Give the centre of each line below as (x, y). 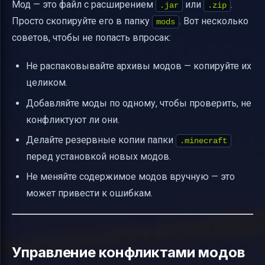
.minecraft (203, 141)
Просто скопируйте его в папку (82, 21)
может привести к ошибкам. (89, 193)
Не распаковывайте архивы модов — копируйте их (139, 66)
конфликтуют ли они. (73, 119)
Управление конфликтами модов (128, 253)
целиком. (47, 83)
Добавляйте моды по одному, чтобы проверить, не (139, 103)
